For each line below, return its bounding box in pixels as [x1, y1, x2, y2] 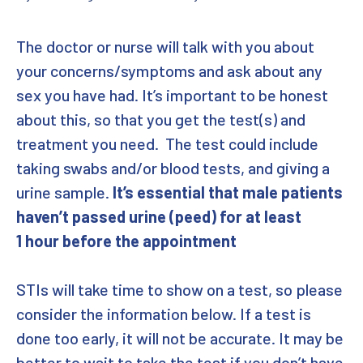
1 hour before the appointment [16, 231, 237, 250]
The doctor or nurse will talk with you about [16, 36, 314, 56]
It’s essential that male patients [113, 182, 343, 202]
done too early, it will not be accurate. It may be [16, 328, 344, 348]
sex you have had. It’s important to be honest [16, 85, 328, 105]
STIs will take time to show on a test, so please [16, 280, 343, 299]
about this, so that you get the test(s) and [16, 109, 305, 129]
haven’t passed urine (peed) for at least [16, 207, 301, 226]
